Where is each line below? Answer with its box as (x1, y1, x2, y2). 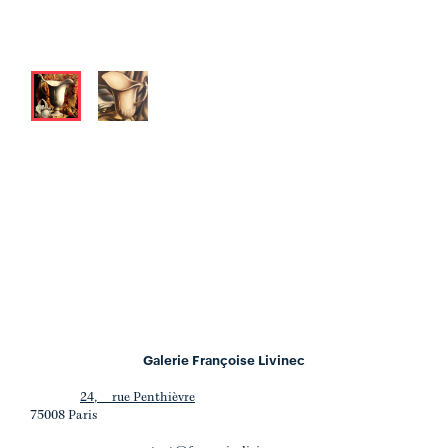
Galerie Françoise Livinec (143, 350, 305, 368)
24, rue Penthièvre (80, 391, 195, 404)
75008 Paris (30, 409, 98, 422)
